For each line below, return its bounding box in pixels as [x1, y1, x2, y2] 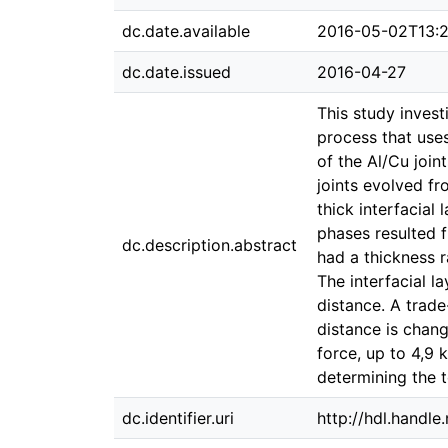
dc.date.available [122, 21, 250, 41]
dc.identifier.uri [122, 408, 234, 428]
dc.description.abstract [122, 235, 297, 255]
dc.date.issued [122, 62, 231, 82]
